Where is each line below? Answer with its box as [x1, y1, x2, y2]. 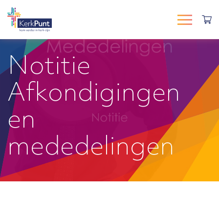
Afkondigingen [7, 82, 180, 107]
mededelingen [7, 136, 175, 161]
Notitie [7, 55, 90, 80]
